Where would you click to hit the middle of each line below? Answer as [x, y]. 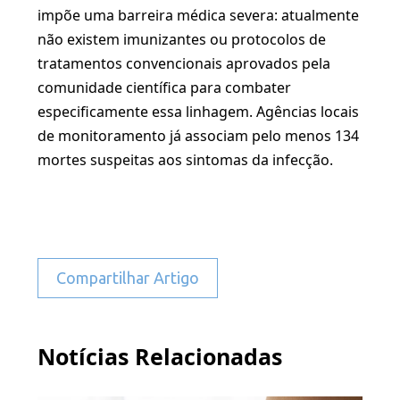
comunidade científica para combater [164, 87]
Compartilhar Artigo [128, 278]
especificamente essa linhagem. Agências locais [198, 112]
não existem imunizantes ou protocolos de [182, 39]
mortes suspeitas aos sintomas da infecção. [185, 160]
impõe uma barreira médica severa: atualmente [198, 15]
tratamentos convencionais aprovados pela [184, 63]
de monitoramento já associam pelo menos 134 [198, 136]
